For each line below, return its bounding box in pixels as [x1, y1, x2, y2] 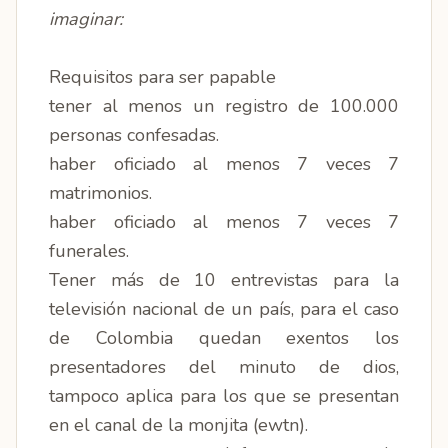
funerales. [49, 239, 134, 263]
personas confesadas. [49, 123, 219, 147]
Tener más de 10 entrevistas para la [49, 268, 399, 292]
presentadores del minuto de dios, [49, 355, 399, 379]
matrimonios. [49, 181, 152, 205]
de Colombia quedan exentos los [49, 326, 399, 350]
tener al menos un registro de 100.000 [49, 94, 399, 118]
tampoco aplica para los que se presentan [49, 384, 399, 408]
